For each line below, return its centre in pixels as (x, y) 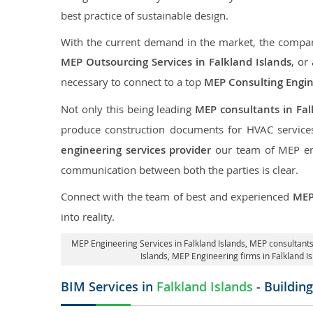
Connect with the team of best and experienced (177, 196)
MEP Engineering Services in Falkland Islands (158, 243)
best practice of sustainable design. (145, 15)
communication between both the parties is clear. (180, 170)
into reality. (88, 217)
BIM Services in (109, 286)
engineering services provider (136, 150)
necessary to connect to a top (132, 82)
